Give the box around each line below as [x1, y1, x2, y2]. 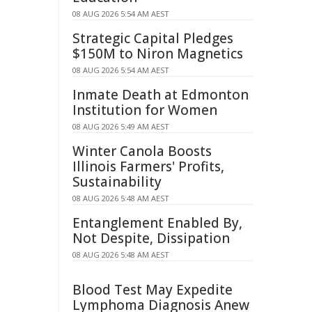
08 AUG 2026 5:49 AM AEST [72, 121, 169, 132]
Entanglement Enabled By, [72, 214, 242, 232]
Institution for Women [72, 101, 217, 119]
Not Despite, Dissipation [72, 229, 230, 247]
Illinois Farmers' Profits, [72, 157, 224, 175]
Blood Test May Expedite [72, 281, 233, 299]
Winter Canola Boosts [72, 142, 212, 160]
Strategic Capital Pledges [72, 29, 233, 47]
